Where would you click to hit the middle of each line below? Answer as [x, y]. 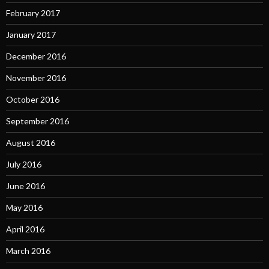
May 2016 [24, 207]
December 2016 [36, 56]
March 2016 [28, 250]
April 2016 [25, 229]
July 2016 [24, 164]
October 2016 [33, 99]
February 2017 [33, 13]
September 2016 [38, 121]
